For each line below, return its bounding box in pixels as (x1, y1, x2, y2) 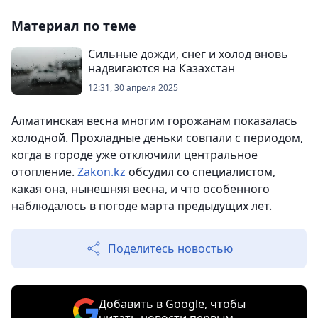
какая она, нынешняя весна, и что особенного (11, 181, 270, 197)
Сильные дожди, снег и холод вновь (88, 46, 288, 62)
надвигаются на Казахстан (88, 60, 235, 76)
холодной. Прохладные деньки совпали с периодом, (11, 130, 303, 146)
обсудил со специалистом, (128, 164, 275, 180)
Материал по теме (11, 17, 136, 34)
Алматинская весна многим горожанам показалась (11, 113, 297, 128)
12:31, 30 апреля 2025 (88, 82, 178, 94)
